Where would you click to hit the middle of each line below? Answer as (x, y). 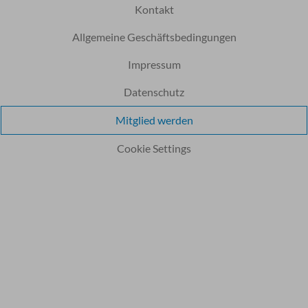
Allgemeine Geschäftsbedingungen (154, 36)
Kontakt (154, 9)
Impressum (154, 64)
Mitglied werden (154, 120)
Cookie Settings (154, 148)
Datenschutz (154, 91)
